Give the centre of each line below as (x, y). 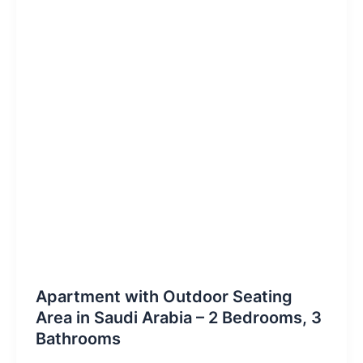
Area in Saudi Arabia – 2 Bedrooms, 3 (178, 317)
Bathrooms (78, 338)
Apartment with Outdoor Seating (164, 296)
